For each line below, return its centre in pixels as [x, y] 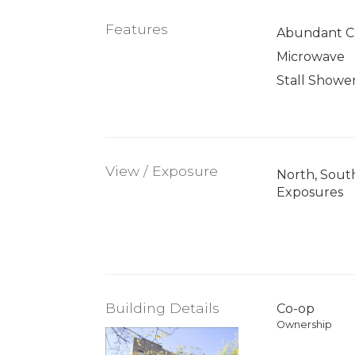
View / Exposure [162, 171]
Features [137, 29]
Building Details [162, 308]
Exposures [309, 193]
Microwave [310, 57]
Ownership [304, 325]
